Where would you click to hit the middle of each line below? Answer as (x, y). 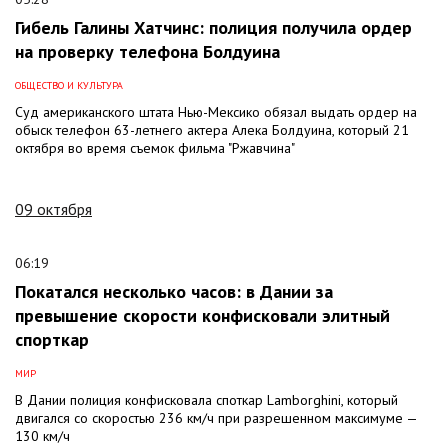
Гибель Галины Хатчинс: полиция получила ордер (213, 27)
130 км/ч (42, 435)
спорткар (52, 339)
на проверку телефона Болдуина (147, 51)
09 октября (53, 208)
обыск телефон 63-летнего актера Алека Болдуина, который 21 (212, 129)
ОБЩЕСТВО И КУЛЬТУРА (69, 85)
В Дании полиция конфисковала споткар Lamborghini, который (206, 399)
